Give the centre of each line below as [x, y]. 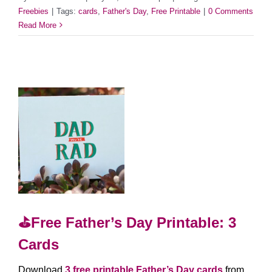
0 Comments [231, 11]
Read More [37, 25]
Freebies [33, 11]
